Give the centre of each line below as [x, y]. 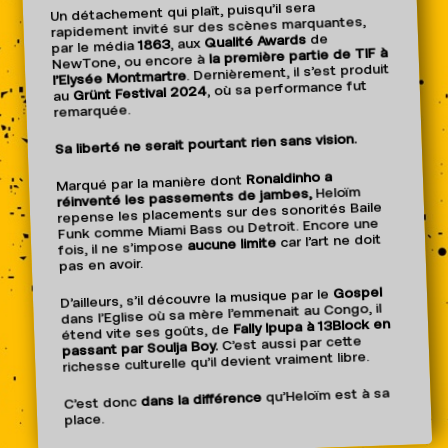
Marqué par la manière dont [150, 183]
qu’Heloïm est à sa [325, 395]
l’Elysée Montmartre [119, 78]
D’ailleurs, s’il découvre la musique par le [196, 299]
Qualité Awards [255, 42]
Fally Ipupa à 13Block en [311, 327]
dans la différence [201, 400]
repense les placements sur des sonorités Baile [219, 213]
